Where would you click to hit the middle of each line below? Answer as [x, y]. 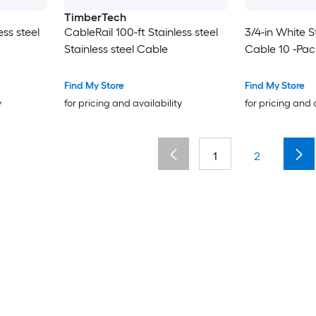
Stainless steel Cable [116, 49]
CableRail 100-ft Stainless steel [141, 32]
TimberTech [95, 17]
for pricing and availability [123, 103]
